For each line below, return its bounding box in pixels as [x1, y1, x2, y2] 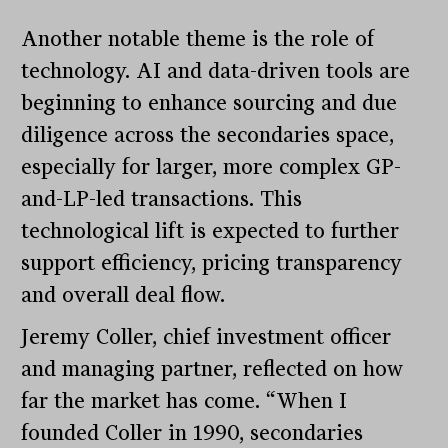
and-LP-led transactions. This [21, 187, 303, 212]
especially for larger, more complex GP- [21, 155, 402, 180]
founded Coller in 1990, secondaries [21, 421, 364, 446]
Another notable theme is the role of [21, 27, 375, 52]
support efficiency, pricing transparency [21, 251, 403, 276]
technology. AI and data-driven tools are [21, 59, 411, 84]
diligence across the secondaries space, [21, 123, 395, 148]
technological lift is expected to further [21, 219, 400, 244]
